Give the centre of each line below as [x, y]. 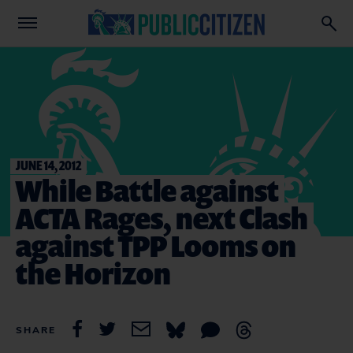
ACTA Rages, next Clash [162, 218]
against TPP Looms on [156, 245]
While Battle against [147, 190]
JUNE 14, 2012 [48, 165]
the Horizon [93, 273]
